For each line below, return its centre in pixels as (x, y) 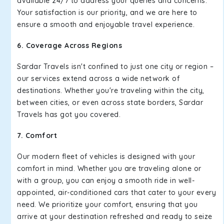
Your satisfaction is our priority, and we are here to (107, 12)
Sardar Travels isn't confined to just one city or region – (115, 66)
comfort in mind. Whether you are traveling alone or (109, 168)
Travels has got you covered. (69, 114)
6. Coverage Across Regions (69, 45)
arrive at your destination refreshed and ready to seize (115, 216)
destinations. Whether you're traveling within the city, (111, 90)
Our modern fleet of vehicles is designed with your (106, 156)
